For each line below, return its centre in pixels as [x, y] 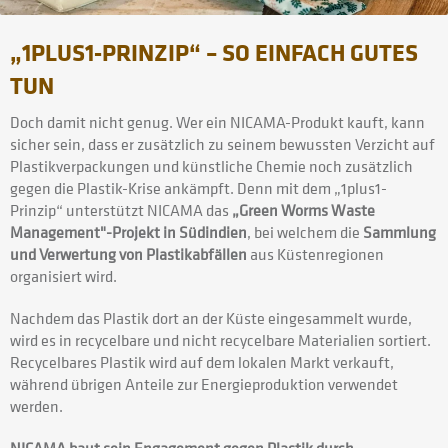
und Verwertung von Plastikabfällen [128, 254]
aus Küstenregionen [315, 254]
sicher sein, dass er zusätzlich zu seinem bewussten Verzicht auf [222, 144]
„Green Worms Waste [303, 210]
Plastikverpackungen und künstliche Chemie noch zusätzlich [211, 166]
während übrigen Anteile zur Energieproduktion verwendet [204, 384]
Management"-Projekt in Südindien [128, 232]
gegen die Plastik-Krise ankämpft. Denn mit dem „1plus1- [198, 188]
